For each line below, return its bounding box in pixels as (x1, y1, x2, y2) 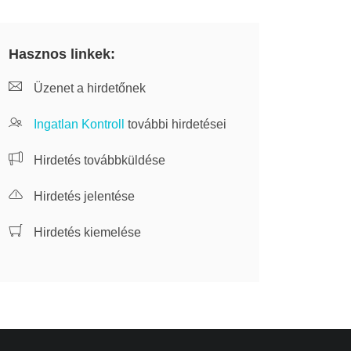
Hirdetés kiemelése (31, 226, 141, 239)
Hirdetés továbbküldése (31, 154, 165, 167)
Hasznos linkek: (9, 46, 115, 62)
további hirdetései (125, 118, 226, 131)
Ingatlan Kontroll (34, 118, 125, 131)
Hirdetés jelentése (31, 190, 135, 203)
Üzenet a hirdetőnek (31, 81, 146, 95)
